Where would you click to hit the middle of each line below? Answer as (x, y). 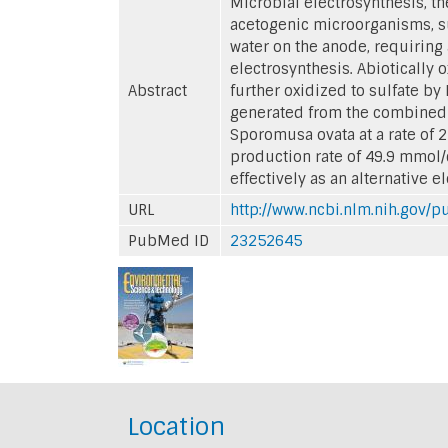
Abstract (157, 90)
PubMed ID (168, 240)
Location (176, 426)
